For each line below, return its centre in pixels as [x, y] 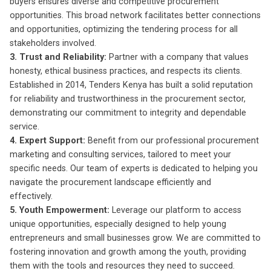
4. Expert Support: [47, 140]
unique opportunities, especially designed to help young [118, 224]
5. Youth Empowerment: [60, 210]
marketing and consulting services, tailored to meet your [120, 154]
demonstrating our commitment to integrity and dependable [128, 113]
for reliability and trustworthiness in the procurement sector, [128, 99]
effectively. [31, 196]
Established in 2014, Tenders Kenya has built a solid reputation [131, 85]
